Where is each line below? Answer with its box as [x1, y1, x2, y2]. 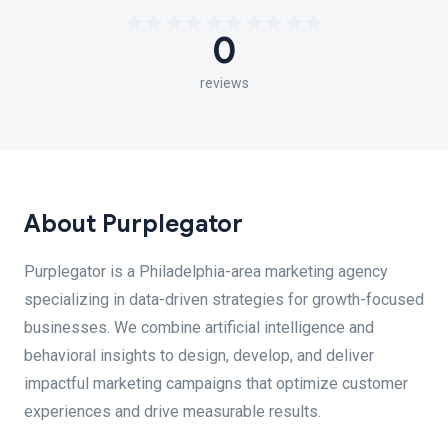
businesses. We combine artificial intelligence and [24, 318, 374, 337]
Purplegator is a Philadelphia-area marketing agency [24, 262, 388, 281]
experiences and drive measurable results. [24, 402, 321, 421]
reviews [199, 75, 249, 91]
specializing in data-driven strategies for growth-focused [24, 290, 424, 309]
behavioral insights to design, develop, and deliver [24, 346, 374, 365]
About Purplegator [24, 209, 243, 239]
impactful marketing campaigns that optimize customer [24, 374, 408, 393]
